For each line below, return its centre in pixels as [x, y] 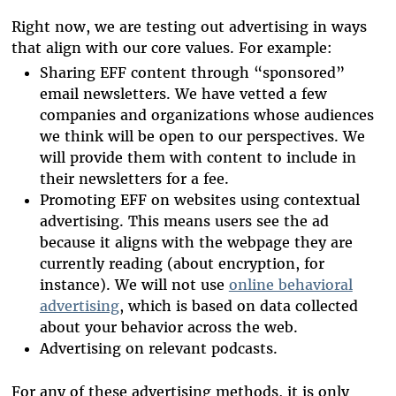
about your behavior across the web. [168, 327]
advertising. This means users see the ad [184, 221]
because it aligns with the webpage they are [196, 242]
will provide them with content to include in [198, 157]
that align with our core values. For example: [171, 47]
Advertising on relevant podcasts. [158, 348]
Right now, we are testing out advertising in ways [189, 26]
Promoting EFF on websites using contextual [199, 199]
